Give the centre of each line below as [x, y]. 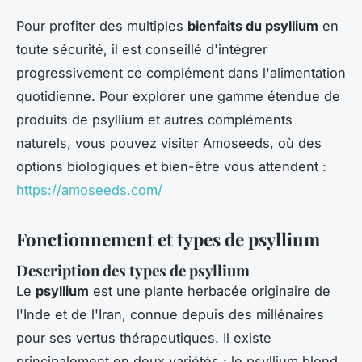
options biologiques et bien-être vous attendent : [171, 167]
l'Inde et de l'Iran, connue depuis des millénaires [170, 315]
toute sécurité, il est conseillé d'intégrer [142, 50]
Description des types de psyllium [133, 271]
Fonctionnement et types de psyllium [168, 240]
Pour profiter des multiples [102, 26]
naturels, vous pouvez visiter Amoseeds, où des [169, 143]
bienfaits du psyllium [253, 26]
